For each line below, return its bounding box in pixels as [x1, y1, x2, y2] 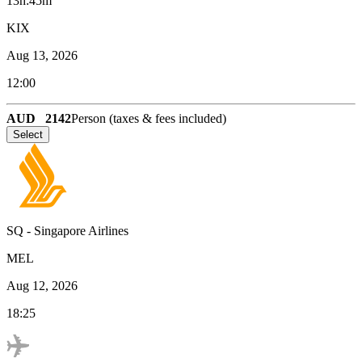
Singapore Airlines [34, 223, 128, 238]
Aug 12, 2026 [6, 278, 78, 293]
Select [13, 128, 43, 141]
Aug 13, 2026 [6, 48, 78, 62]
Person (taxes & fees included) [71, 111, 226, 125]
